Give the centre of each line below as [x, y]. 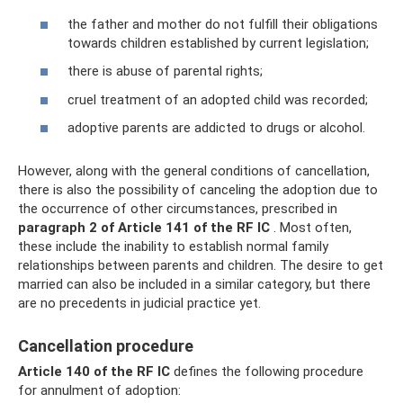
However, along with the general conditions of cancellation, [194, 171]
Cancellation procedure [106, 346]
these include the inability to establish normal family [173, 246]
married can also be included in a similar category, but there [194, 284]
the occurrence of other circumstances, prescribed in [178, 209]
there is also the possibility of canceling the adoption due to [198, 190]
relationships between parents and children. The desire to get [201, 265]
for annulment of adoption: [99, 390]
